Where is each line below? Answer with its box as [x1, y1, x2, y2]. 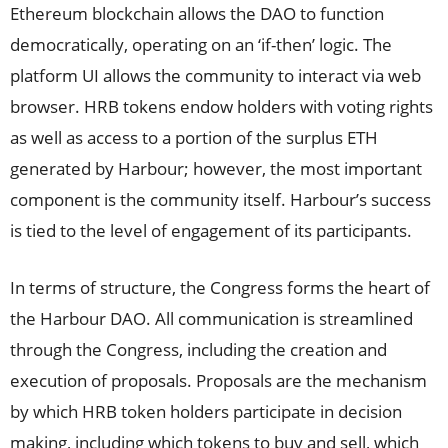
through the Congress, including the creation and [10, 338, 387, 361]
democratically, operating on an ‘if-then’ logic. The [10, 33, 392, 56]
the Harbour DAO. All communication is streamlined [10, 307, 413, 330]
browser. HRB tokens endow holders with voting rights [10, 95, 433, 118]
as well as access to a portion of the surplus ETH [10, 126, 378, 149]
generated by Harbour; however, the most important [10, 157, 422, 180]
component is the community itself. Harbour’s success [10, 188, 431, 211]
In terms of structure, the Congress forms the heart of [10, 276, 430, 299]
